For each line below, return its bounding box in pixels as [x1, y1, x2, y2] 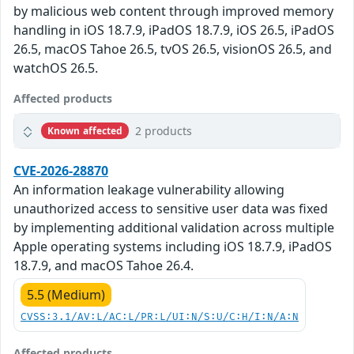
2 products [135, 123, 193, 139]
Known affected [47, 123, 123, 137]
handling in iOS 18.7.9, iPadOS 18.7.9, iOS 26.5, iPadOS [13, 21, 334, 40]
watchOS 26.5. [13, 59, 98, 77]
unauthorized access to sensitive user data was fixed [13, 200, 328, 218]
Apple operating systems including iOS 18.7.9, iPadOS [13, 238, 332, 256]
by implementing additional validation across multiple [13, 219, 334, 237]
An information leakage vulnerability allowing [13, 181, 284, 199]
